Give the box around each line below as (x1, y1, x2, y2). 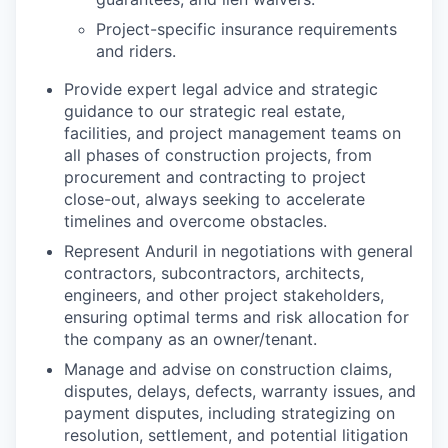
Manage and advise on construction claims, (64, 359, 392, 379)
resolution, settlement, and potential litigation (64, 425, 408, 445)
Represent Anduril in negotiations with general (64, 241, 413, 261)
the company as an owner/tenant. (64, 329, 317, 349)
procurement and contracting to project (64, 167, 366, 187)
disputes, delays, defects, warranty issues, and (64, 381, 416, 401)
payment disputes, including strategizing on (64, 403, 395, 423)
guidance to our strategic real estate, (64, 101, 345, 121)
